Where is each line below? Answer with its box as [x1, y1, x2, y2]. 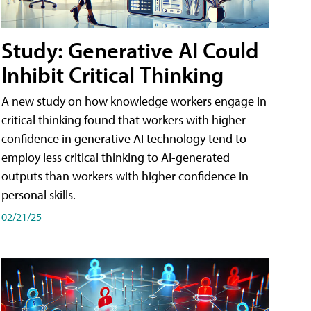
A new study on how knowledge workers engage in [1, 93, 267, 110]
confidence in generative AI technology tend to [1, 131, 246, 147]
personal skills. [1, 187, 76, 203]
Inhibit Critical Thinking [1, 60, 224, 89]
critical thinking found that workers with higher [1, 112, 246, 128]
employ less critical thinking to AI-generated [1, 149, 230, 166]
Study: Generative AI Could [1, 36, 259, 65]
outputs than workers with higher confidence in [1, 168, 249, 185]
